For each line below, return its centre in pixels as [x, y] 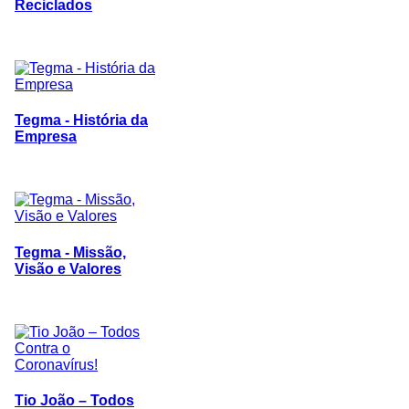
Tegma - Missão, [70, 252]
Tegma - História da [81, 121]
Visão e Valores [68, 268]
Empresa [46, 137]
